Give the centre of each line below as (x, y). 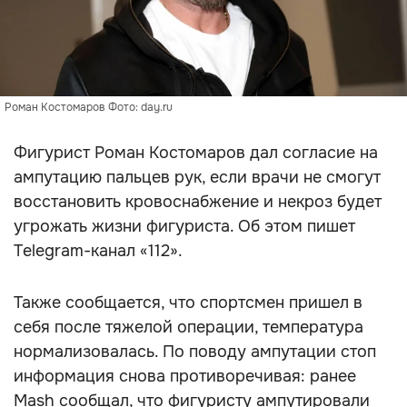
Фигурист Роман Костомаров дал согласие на (196, 153)
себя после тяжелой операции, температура (189, 327)
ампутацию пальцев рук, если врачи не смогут (197, 177)
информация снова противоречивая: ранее (185, 376)
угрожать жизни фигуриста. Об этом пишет (184, 226)
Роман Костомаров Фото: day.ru (89, 107)
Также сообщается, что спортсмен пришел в (188, 303)
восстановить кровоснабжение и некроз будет (198, 202)
